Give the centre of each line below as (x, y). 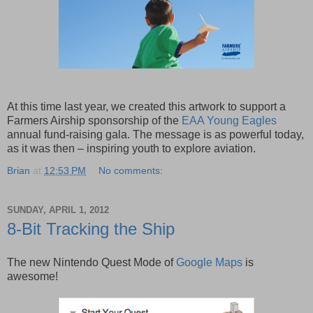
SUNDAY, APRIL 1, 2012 (58, 210)
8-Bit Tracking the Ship (91, 229)
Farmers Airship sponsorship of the (94, 121)
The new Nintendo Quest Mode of (92, 262)
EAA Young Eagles (229, 121)
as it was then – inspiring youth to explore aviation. (131, 149)
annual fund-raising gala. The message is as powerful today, (155, 135)
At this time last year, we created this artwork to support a (146, 107)
